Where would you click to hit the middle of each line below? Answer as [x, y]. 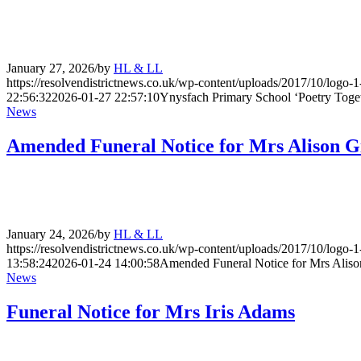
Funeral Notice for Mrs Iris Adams [151, 312]
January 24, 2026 [50, 234]
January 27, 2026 [50, 68]
